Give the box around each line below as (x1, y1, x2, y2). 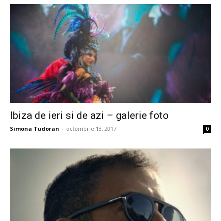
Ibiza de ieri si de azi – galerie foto (10, 110, 169, 122)
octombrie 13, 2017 (66, 125, 116, 133)
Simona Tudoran (10, 125, 59, 133)
